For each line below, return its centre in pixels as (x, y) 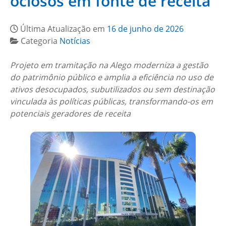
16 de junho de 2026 (145, 29)
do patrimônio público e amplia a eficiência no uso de (112, 77)
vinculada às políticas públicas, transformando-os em (111, 101)
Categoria (40, 41)
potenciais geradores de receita (70, 114)
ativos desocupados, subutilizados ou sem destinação (112, 89)
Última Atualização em (64, 29)
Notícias (75, 41)
